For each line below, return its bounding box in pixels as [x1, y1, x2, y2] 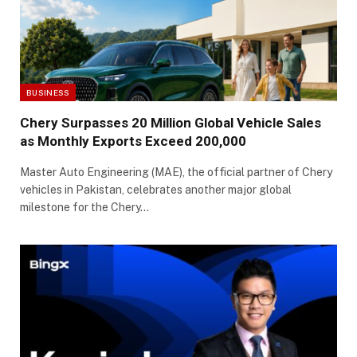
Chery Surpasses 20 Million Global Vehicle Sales [20, 114, 321, 131]
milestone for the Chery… [20, 200, 149, 214]
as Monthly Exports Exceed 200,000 [20, 132, 246, 149]
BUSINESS [26, 87, 70, 97]
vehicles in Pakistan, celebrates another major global [20, 182, 292, 196]
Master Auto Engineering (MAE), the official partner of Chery [20, 165, 332, 178]
